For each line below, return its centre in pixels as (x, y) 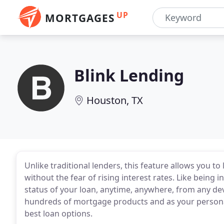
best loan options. (58, 213)
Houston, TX (115, 100)
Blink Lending (129, 75)
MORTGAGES (80, 18)
